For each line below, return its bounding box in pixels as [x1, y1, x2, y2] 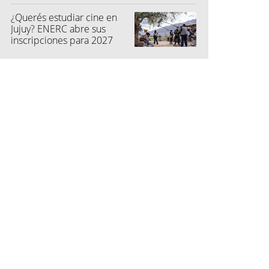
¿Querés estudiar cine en [11, 11, 117, 25]
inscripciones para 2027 [11, 34, 113, 47]
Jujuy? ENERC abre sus [11, 22, 106, 36]
